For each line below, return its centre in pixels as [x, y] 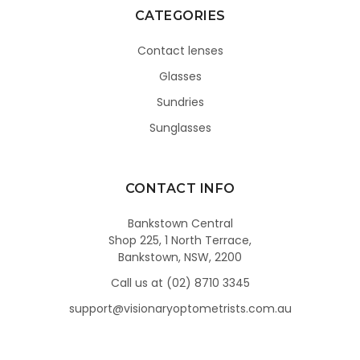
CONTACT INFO [180, 188]
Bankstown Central [180, 223]
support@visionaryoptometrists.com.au [180, 308]
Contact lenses [180, 51]
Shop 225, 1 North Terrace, [180, 240]
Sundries [180, 102]
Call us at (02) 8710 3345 [180, 282]
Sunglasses [180, 128]
